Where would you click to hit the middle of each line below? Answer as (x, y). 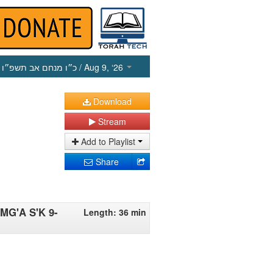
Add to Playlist (108, 141)
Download (111, 101)
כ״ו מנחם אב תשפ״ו (39, 67)
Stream (111, 121)
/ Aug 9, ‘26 (101, 67)
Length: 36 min (115, 212)
